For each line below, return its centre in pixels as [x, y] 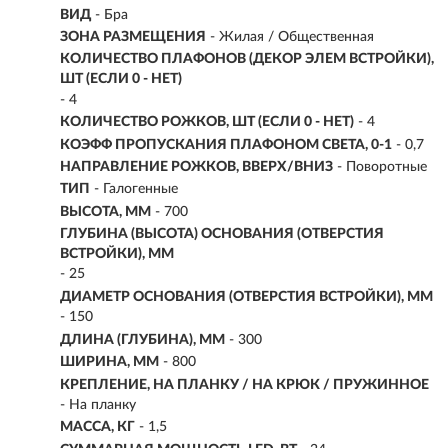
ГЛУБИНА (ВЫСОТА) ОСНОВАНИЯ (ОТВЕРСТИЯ [222, 233]
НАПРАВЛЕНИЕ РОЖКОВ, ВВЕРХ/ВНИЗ [196, 167]
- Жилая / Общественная [292, 37]
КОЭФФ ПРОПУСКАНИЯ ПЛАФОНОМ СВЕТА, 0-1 [226, 144]
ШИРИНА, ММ [109, 362]
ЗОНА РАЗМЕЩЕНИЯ [133, 37]
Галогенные [140, 189]
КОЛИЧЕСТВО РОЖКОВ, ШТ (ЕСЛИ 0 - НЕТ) [207, 122]
